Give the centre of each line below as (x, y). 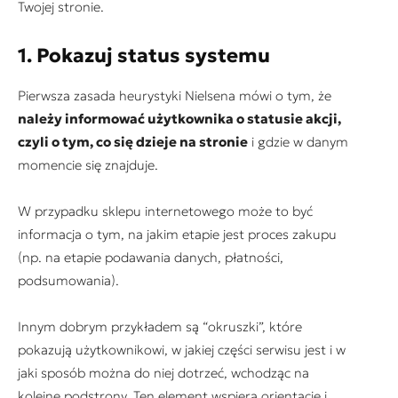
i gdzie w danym (298, 141)
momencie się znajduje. (88, 164)
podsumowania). (68, 280)
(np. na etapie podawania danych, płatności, (151, 257)
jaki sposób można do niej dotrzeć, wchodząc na (163, 372)
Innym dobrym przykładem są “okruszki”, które (160, 326)
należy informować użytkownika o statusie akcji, (179, 118)
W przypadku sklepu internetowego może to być (165, 211)
